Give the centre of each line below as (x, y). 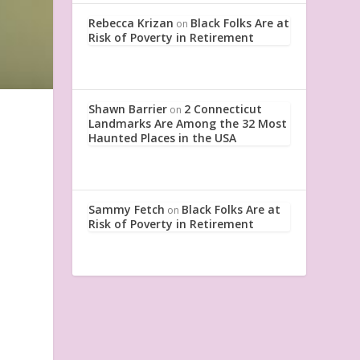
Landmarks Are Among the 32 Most (188, 123)
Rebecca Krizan (131, 22)
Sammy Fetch (127, 209)
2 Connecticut (223, 108)
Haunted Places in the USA (163, 137)
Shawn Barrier (128, 108)
